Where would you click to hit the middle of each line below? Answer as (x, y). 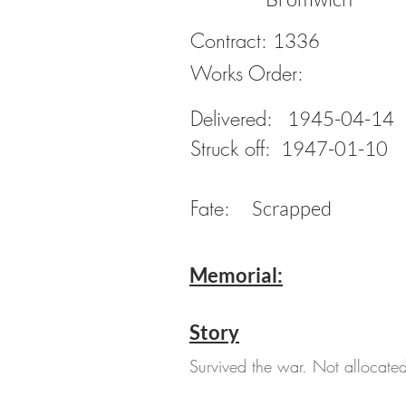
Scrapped (292, 208)
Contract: (229, 41)
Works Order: (247, 73)
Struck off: (231, 149)
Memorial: (236, 275)
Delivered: (232, 119)
